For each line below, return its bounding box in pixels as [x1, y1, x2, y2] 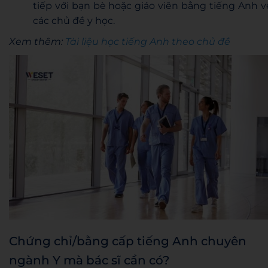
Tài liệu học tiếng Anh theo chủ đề [65, 35, 230, 47]
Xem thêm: [9, 35, 65, 47]
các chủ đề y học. [33, 14, 115, 26]
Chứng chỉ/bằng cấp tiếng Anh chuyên [9, 233, 246, 248]
